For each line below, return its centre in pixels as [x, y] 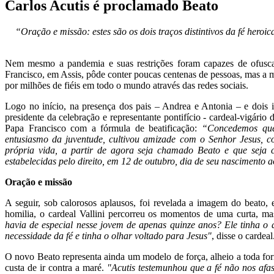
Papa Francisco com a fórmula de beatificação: [104, 128]
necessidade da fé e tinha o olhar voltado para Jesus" [108, 235]
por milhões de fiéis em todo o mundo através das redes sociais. [127, 85]
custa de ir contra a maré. [56, 267]
